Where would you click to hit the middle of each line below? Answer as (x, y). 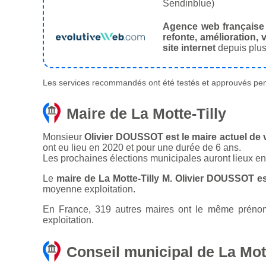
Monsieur (64, 137)
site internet (189, 48)
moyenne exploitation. (89, 189)
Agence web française (214, 27)
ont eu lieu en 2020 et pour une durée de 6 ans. (142, 148)
